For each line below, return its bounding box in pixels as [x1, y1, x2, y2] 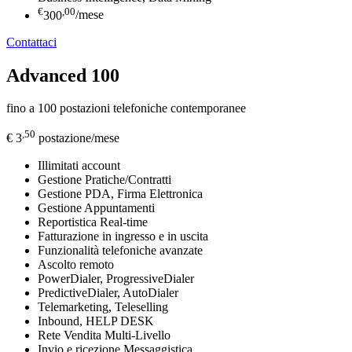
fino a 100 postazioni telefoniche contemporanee [6, 101, 246, 115]
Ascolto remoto [38, 257, 114, 271]
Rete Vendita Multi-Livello [38, 328, 170, 342]
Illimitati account [38, 158, 120, 172]
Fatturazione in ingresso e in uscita [38, 229, 208, 243]
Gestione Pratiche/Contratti [38, 172, 171, 186]
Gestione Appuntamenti [38, 200, 155, 214]
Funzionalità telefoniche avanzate [38, 243, 203, 257]
